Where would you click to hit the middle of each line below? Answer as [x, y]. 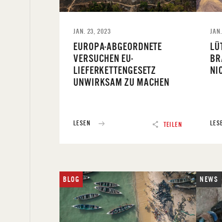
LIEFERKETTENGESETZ [115, 70]
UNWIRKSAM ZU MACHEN [122, 82]
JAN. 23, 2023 [92, 31]
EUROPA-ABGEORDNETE [118, 46]
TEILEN [173, 124]
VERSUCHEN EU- [103, 58]
